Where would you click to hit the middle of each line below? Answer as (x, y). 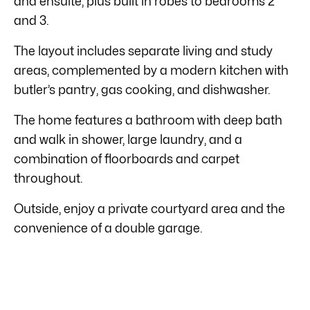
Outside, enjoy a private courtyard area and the (149, 208)
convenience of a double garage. (108, 228)
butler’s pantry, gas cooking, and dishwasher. (142, 89)
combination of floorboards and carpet (127, 158)
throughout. (48, 178)
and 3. (31, 20)
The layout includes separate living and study (143, 51)
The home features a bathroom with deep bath (148, 120)
